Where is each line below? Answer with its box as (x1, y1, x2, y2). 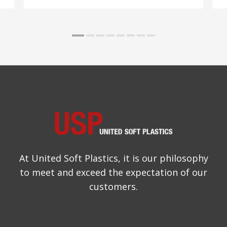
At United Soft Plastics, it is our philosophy (19, 152, 208, 165)
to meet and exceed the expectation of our (20, 166, 207, 179)
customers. (89, 180, 138, 193)
